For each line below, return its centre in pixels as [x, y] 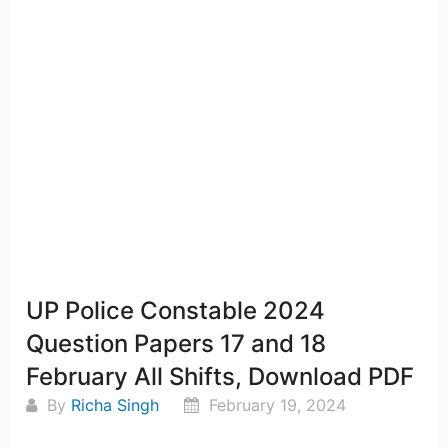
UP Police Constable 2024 [176, 311]
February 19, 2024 [275, 405]
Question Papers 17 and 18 [176, 344]
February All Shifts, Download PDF [220, 377]
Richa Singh [115, 405]
